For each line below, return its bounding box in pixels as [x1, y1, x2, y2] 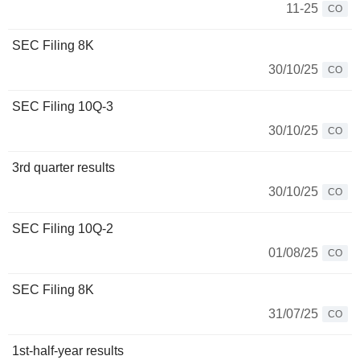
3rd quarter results [12, 161, 115, 174]
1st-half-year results [12, 344, 124, 358]
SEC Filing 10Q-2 [12, 222, 113, 235]
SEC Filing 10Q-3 [12, 100, 113, 113]
